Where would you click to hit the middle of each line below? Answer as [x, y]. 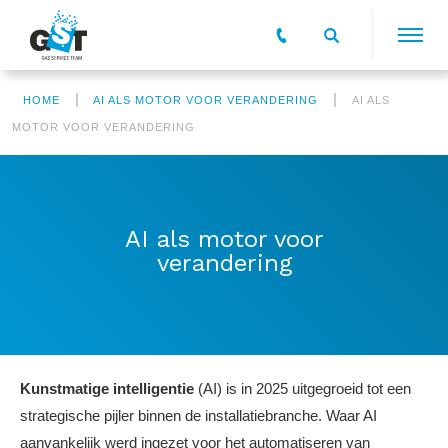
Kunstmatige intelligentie [107, 388]
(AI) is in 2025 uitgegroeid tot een [302, 388]
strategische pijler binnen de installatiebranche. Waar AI [198, 415]
